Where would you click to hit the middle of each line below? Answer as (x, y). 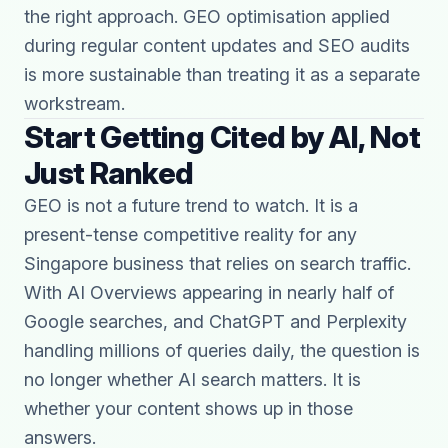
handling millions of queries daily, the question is (222, 350)
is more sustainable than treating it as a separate (222, 74)
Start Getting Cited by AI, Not (222, 137)
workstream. (74, 103)
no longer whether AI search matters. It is (192, 379)
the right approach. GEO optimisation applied (207, 16)
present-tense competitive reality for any (190, 234)
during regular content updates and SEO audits (217, 45)
